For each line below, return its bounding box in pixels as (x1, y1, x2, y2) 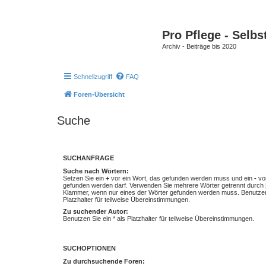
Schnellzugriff (74, 72, 112, 80)
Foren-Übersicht (74, 90, 125, 98)
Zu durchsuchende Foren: (63, 257, 145, 265)
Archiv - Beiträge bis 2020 (162, 43, 236, 50)
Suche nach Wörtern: (63, 167, 129, 175)
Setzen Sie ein (63, 174, 106, 182)
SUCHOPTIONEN (63, 244, 116, 252)
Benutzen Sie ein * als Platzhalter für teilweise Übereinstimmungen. (63, 214, 254, 222)
